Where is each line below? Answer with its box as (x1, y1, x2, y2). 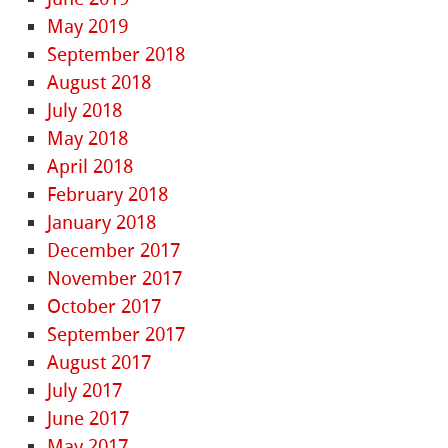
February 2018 (47, 183, 169, 207)
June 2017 (47, 407, 130, 431)
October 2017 (47, 295, 162, 319)
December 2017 (47, 239, 181, 263)
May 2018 (47, 127, 129, 151)
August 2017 (47, 351, 152, 375)
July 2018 (47, 99, 123, 123)
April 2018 (47, 155, 134, 179)
